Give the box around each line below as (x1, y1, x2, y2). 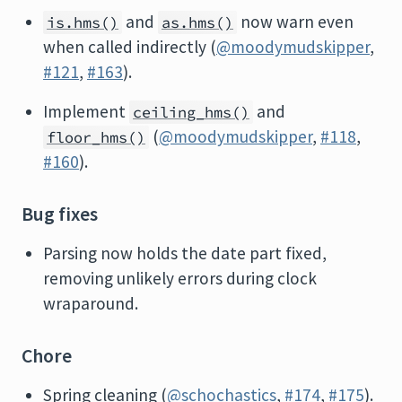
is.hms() (47, 13, 118, 32)
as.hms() (162, 13, 233, 32)
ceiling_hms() (133, 102, 249, 122)
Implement (43, 100, 129, 122)
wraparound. (43, 293, 138, 314)
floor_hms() (47, 127, 145, 147)
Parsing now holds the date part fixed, (43, 242, 327, 264)
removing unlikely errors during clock (43, 267, 317, 289)
